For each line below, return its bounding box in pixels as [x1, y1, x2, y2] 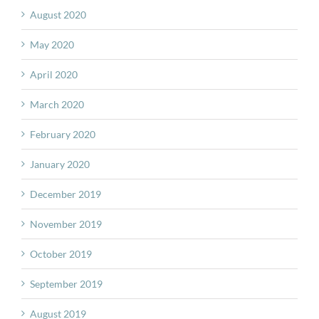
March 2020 [30, 98, 84, 111]
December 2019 [30, 188, 101, 201]
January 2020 [30, 158, 90, 171]
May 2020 [30, 38, 74, 51]
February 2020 [30, 128, 95, 141]
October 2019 [30, 248, 92, 261]
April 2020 [30, 68, 78, 81]
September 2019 [30, 278, 103, 291]
